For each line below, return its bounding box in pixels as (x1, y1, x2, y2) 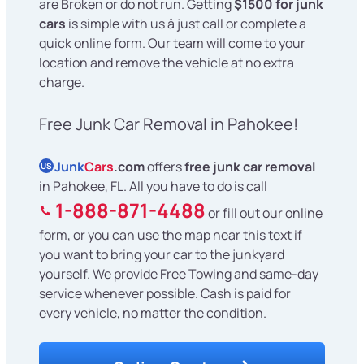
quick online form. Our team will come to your (39, 34, 305, 53)
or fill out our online (206, 204, 323, 223)
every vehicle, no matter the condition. (39, 304, 266, 323)
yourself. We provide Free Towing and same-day (39, 265, 318, 284)
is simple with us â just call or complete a (66, 15, 306, 33)
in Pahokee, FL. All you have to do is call (39, 177, 267, 196)
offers (145, 158, 184, 176)
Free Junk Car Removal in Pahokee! (39, 113, 298, 136)
